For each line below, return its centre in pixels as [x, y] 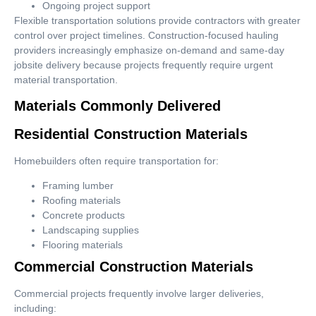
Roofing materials [81, 201]
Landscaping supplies [91, 230]
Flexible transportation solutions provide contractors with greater [157, 20]
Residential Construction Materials [131, 134]
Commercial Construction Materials [134, 267]
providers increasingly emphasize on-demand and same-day [149, 50]
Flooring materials [83, 245]
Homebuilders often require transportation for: [116, 161]
